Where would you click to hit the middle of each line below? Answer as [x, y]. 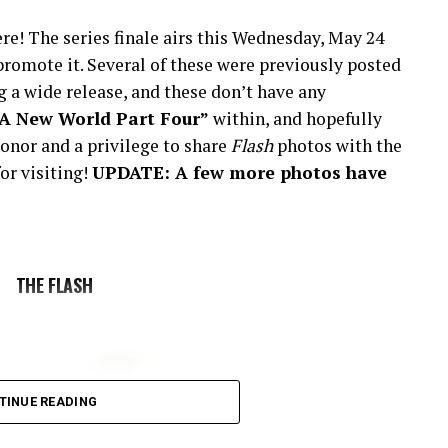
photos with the [337, 145]
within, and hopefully [295, 118]
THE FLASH [54, 284]
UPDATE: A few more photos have [239, 172]
